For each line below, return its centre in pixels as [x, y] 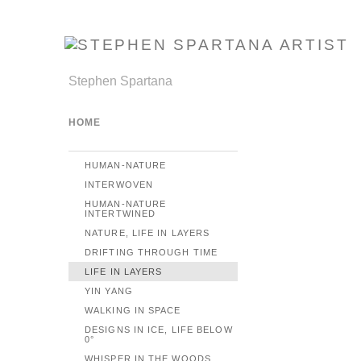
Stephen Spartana [120, 81]
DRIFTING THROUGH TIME [151, 252]
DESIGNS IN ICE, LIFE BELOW [159, 330]
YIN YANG [109, 291]
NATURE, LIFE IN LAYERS [147, 233]
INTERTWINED [120, 214]
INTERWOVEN [119, 185]
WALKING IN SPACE [133, 310]
